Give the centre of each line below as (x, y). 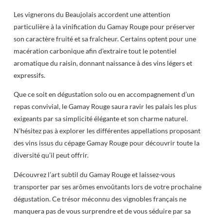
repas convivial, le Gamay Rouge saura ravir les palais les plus (105, 107)
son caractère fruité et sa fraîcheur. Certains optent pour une (105, 38)
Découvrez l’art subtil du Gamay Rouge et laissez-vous (94, 174)
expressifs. (29, 75)
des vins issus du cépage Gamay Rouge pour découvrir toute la (107, 143)
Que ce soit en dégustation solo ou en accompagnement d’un (104, 94)
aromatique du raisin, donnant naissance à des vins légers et (103, 63)
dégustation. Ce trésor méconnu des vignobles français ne (100, 199)
